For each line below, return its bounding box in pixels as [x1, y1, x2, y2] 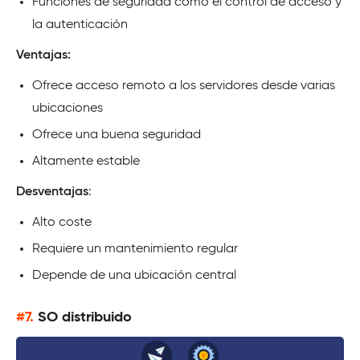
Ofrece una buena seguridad [32, 128, 201, 141]
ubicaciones [32, 101, 103, 115]
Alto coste [32, 215, 92, 229]
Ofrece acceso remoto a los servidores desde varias [32, 79, 335, 92]
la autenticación [32, 18, 128, 31]
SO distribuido [38, 309, 132, 325]
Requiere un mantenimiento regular [32, 242, 238, 256]
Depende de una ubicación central [32, 268, 236, 282]
